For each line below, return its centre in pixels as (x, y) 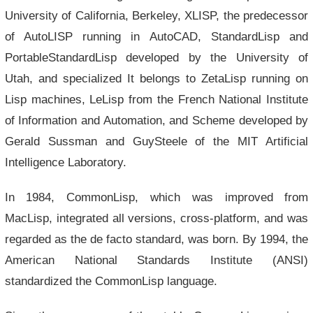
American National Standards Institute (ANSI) (156, 260)
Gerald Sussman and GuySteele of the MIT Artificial (156, 141)
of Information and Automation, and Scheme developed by (156, 120)
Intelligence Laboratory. (65, 162)
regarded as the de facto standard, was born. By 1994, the (156, 239)
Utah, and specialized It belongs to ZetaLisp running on (156, 78)
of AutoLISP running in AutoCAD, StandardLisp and (156, 36)
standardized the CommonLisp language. (111, 281)
